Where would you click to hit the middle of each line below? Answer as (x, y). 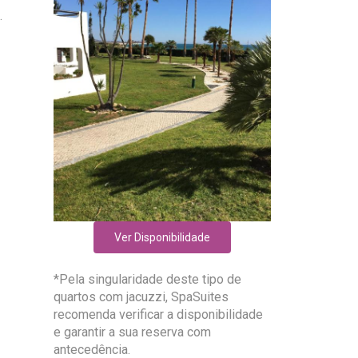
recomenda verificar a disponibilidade (158, 315)
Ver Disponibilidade (163, 238)
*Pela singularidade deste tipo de (147, 280)
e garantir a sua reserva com (132, 332)
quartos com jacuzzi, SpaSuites (141, 297)
